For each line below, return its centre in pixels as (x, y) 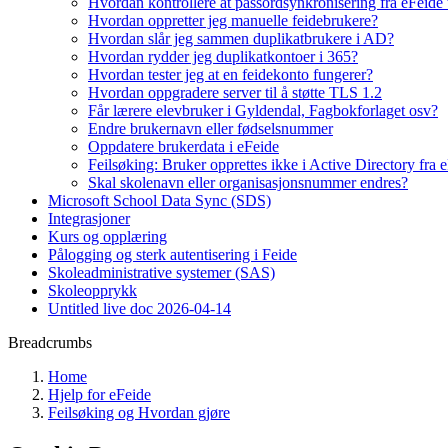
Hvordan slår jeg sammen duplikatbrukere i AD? (241, 38)
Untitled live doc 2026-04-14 (139, 308)
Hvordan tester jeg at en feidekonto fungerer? (230, 74)
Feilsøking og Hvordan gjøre (139, 412)
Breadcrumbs (50, 342)
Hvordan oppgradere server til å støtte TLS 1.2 (235, 92)
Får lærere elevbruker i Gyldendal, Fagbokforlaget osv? (263, 110)
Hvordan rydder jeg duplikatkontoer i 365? (223, 56)
